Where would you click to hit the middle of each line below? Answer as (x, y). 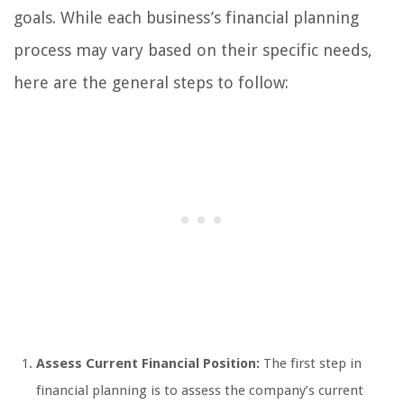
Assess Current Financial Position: (148, 363)
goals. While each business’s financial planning (186, 17)
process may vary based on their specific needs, (193, 50)
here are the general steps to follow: (151, 82)
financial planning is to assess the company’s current (200, 390)
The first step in (311, 363)
